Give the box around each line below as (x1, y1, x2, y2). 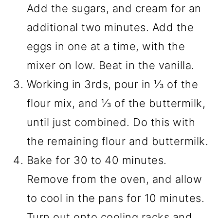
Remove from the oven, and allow (26, 173, 202, 185)
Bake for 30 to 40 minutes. (26, 154, 167, 166)
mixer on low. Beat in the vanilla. (26, 59, 198, 72)
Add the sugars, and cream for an (26, 2, 201, 15)
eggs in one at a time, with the (26, 40, 185, 53)
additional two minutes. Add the (26, 21, 194, 34)
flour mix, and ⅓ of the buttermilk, (26, 97, 206, 109)
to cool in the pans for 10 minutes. (26, 192, 205, 204)
